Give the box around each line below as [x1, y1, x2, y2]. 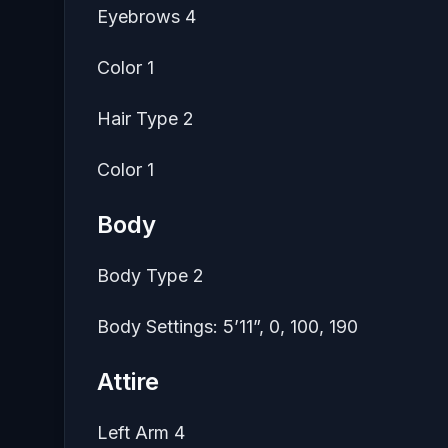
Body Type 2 [97, 265, 204, 287]
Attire [97, 367, 159, 397]
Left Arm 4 [97, 422, 185, 444]
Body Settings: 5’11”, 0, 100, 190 [97, 316, 358, 338]
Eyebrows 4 [97, 6, 196, 28]
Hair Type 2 [97, 108, 194, 130]
